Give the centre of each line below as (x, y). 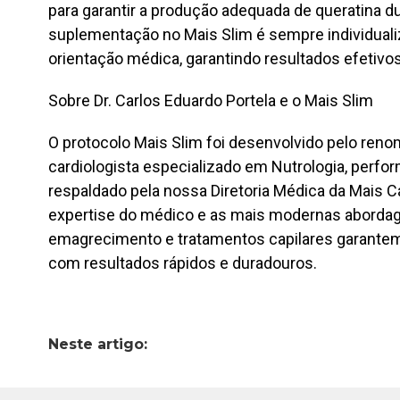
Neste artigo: (98, 344)
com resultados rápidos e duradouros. (183, 263)
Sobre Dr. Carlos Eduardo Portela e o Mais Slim (211, 100)
